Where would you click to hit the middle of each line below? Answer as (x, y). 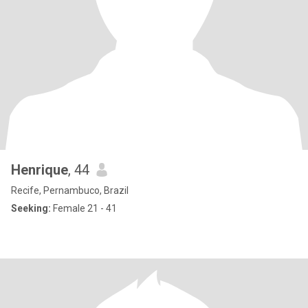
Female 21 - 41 (84, 208)
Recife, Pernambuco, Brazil (70, 190)
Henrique (40, 170)
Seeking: (31, 208)
